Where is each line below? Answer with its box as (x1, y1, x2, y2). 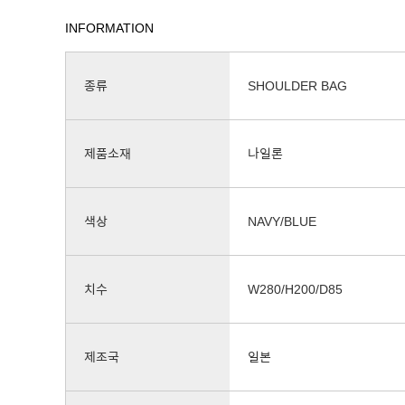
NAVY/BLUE (248, 214, 316, 229)
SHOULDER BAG (248, 79, 347, 93)
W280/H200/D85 (248, 282, 343, 297)
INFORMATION (65, 21, 154, 35)
